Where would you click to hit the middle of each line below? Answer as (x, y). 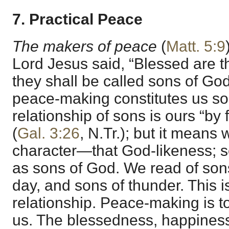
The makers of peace (87, 46)
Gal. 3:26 (49, 133)
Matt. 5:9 (196, 46)
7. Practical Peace (77, 19)
